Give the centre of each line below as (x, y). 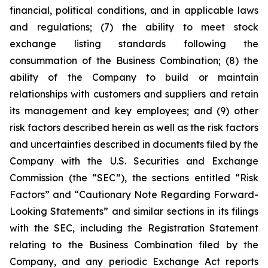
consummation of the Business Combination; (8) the (134, 60)
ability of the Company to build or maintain (134, 77)
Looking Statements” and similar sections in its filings (134, 211)
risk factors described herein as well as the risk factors (134, 127)
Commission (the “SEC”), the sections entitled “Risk (134, 178)
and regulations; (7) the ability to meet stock (134, 27)
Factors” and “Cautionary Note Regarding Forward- (134, 194)
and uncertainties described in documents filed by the (134, 144)
